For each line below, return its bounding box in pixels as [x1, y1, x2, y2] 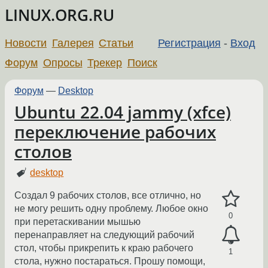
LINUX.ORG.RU [5, 5, 114, 26]
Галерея [51, 36, 94, 49]
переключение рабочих [14, 120, 216, 143]
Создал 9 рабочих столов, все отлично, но [14, 190, 201, 201]
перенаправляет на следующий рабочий [14, 230, 194, 240]
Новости [5, 36, 47, 49]
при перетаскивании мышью [14, 217, 141, 227]
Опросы [42, 56, 83, 69]
